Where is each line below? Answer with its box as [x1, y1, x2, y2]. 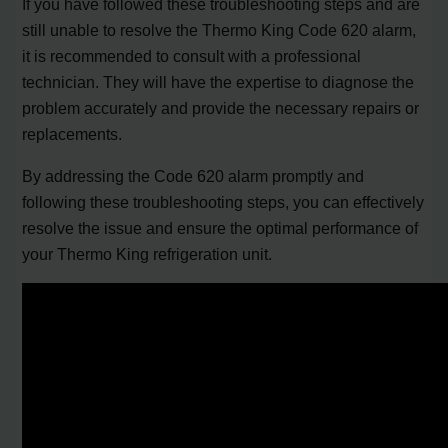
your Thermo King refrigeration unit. [22, 244, 273, 263]
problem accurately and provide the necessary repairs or [22, 98, 420, 117]
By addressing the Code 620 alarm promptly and [22, 166, 365, 185]
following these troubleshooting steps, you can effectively [22, 192, 425, 211]
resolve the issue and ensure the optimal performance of [22, 218, 419, 237]
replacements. [22, 124, 123, 143]
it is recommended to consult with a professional [22, 46, 362, 65]
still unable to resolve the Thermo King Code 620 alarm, [22, 20, 417, 39]
